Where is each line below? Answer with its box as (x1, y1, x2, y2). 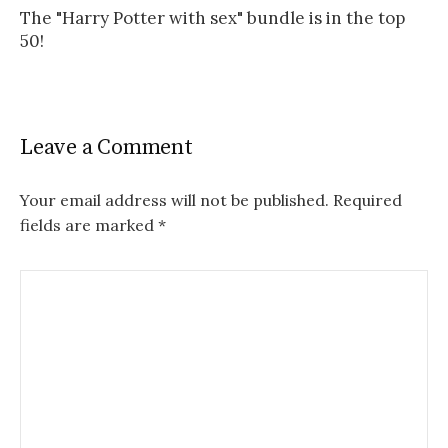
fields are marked (20, 215, 158, 236)
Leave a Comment (20, 134, 193, 162)
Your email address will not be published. (20, 190, 329, 211)
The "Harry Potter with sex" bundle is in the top (20, 7, 405, 30)
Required (333, 190, 402, 211)
